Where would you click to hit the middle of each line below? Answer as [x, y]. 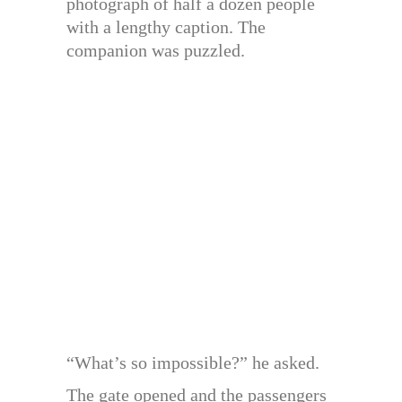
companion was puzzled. [156, 51]
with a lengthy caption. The [166, 27]
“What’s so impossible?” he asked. [193, 363]
